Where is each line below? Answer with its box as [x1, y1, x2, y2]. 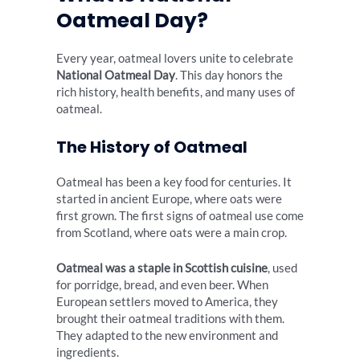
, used [268, 260, 297, 275]
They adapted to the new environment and [56, 328, 278, 342]
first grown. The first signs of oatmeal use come [56, 208, 304, 223]
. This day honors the [175, 68, 283, 83]
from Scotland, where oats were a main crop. [56, 225, 287, 239]
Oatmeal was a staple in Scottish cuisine [56, 260, 268, 275]
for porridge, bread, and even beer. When [56, 277, 268, 292]
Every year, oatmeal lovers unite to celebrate [56, 51, 293, 66]
